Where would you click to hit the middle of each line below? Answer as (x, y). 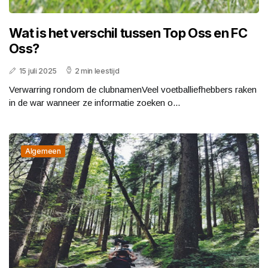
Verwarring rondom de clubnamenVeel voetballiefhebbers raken (133, 89)
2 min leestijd (97, 71)
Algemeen (43, 151)
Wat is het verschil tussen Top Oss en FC (128, 33)
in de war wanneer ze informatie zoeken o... (95, 102)
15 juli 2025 (38, 71)
